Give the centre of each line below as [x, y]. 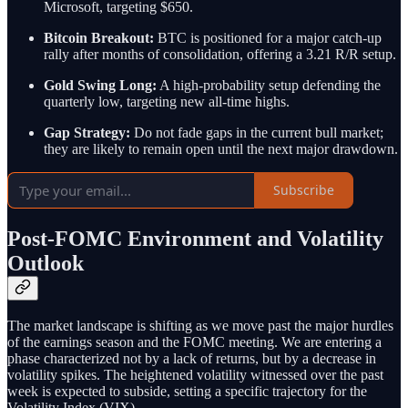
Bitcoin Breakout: [99, 37]
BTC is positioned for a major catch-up [268, 37]
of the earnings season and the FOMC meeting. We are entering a [194, 342]
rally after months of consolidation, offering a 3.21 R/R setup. [220, 54]
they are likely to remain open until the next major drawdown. [221, 148]
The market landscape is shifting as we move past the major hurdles [200, 326]
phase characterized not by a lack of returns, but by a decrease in [192, 359]
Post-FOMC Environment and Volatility [195, 238]
